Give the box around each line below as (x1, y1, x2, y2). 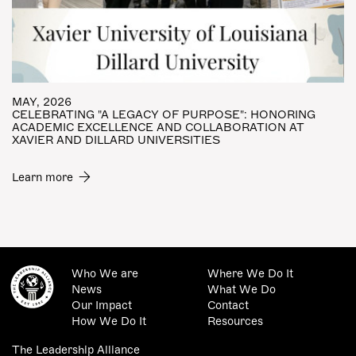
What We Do (207, 284, 277, 296)
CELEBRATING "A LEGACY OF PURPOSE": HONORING (12, 109, 315, 121)
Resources (207, 315, 264, 327)
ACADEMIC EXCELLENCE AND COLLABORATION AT (12, 122, 304, 133)
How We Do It (71, 315, 146, 327)
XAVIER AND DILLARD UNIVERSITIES (12, 134, 220, 146)
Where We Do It (207, 268, 294, 280)
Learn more (12, 172, 73, 184)
